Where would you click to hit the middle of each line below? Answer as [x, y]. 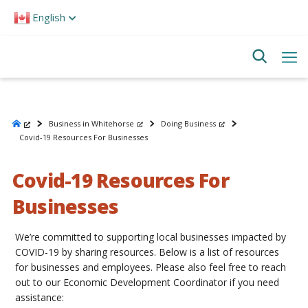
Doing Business [189, 123]
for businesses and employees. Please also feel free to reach [151, 267]
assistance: [40, 297]
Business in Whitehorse [91, 123]
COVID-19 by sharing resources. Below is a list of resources [147, 252]
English [49, 17]
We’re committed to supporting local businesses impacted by [151, 237]
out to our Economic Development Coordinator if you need [147, 282]
